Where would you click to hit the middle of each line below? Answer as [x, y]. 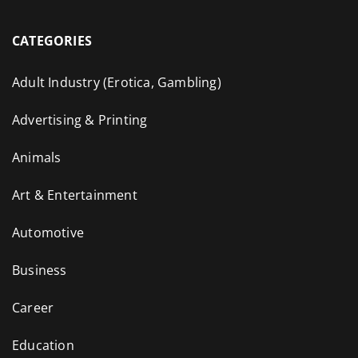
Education [43, 345]
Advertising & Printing [80, 119]
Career [33, 307]
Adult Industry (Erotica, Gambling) [117, 82]
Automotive [48, 232]
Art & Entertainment [75, 195]
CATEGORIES [52, 40]
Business [40, 270]
